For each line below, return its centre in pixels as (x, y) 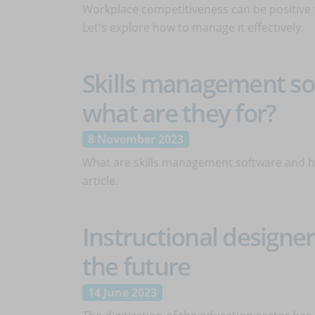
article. (100, 181)
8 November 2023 (136, 139)
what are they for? (179, 112)
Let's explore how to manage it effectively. (193, 27)
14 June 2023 (122, 292)
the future (136, 266)
